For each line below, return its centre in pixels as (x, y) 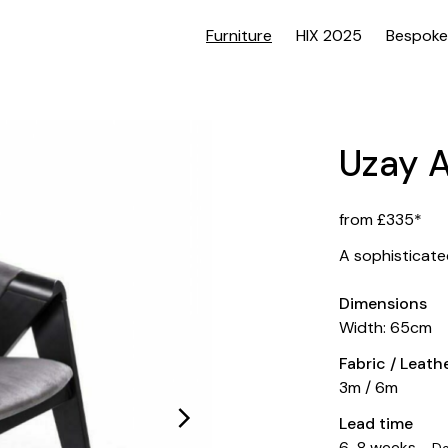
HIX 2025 (329, 35)
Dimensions (383, 303)
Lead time (376, 423)
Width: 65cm (386, 327)
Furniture (239, 35)
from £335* (381, 219)
